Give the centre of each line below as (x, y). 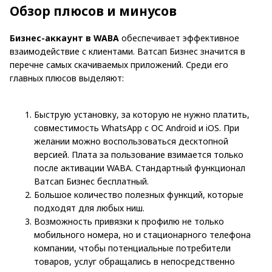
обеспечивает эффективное (179, 38)
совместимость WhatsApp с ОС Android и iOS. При (137, 128)
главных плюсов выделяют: (67, 78)
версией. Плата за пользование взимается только (139, 155)
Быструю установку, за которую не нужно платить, (142, 115)
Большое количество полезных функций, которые (139, 195)
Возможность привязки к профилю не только (129, 222)
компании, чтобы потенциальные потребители (132, 248)
